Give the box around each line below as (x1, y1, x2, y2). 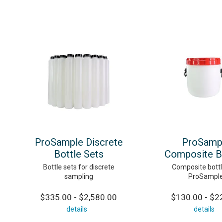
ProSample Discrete (34, 136, 123, 148)
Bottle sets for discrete (43, 163, 114, 171)
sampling (64, 172, 93, 180)
